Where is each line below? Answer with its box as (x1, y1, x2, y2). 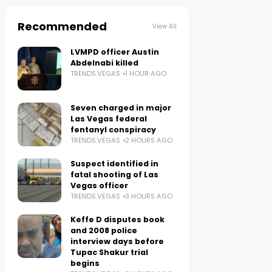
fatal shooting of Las (70, 169, 159, 180)
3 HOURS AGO (125, 191, 173, 201)
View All (152, 22, 177, 31)
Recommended (18, 19, 107, 34)
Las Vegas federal (70, 114, 148, 124)
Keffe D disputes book (70, 214, 165, 225)
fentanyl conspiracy (70, 124, 157, 135)
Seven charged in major (70, 103, 172, 113)
